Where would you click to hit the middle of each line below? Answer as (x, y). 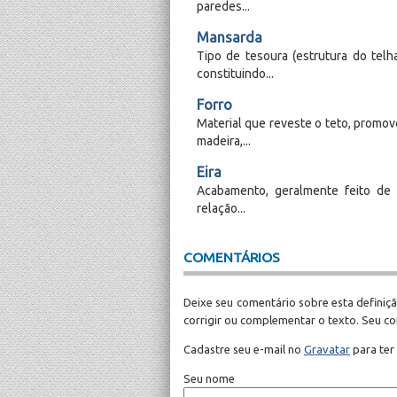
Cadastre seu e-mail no (244, 350)
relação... (221, 209)
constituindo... (235, 74)
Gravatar (327, 350)
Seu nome (209, 379)
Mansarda (230, 38)
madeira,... (224, 141)
